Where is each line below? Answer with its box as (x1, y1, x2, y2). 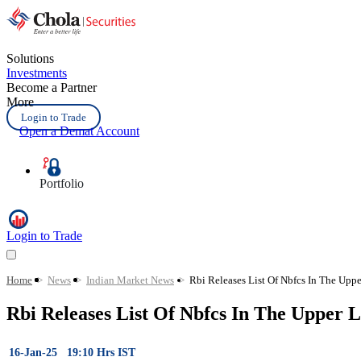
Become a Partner (6, 81, 97, 94)
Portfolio (39, 176, 84, 190)
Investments (6, 66, 67, 80)
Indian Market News (86, 274, 174, 286)
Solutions (6, 52, 54, 65)
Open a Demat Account (19, 124, 139, 138)
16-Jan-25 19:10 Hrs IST (9, 346, 135, 359)
